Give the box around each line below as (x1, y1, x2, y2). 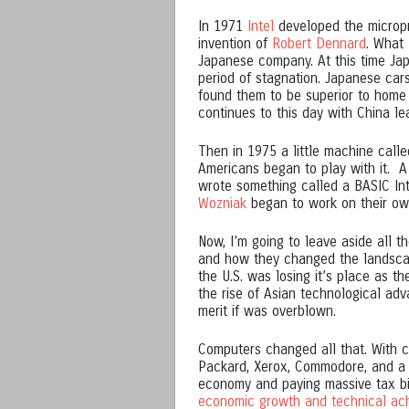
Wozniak (198, 195, 246, 213)
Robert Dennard (272, 36, 366, 53)
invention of (198, 36, 272, 53)
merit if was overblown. (198, 303, 336, 320)
